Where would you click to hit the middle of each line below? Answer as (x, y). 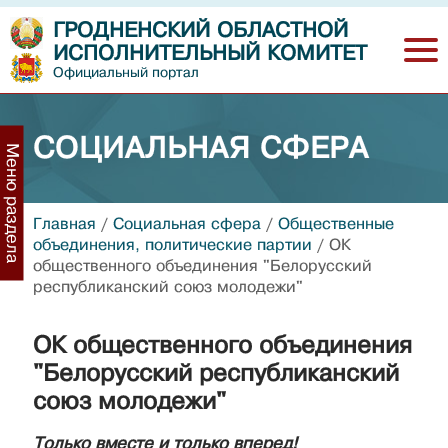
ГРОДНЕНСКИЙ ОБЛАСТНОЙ (200, 30)
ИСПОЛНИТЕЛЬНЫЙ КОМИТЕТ (210, 53)
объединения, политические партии (172, 244)
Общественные (336, 223)
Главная (64, 223)
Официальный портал (126, 72)
